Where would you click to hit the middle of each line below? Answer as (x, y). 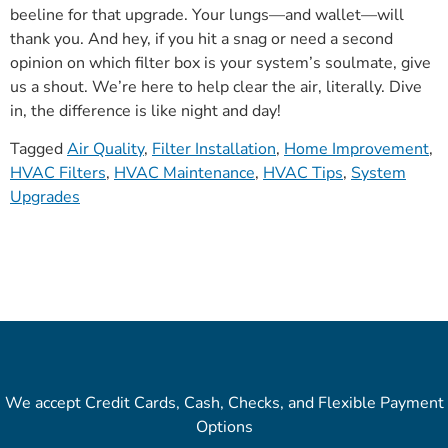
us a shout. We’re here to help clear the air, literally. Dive (216, 86)
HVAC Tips (303, 173)
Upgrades (45, 197)
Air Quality (105, 149)
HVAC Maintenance (184, 173)
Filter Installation (214, 149)
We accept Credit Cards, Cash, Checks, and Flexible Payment (224, 403)
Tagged (38, 149)
